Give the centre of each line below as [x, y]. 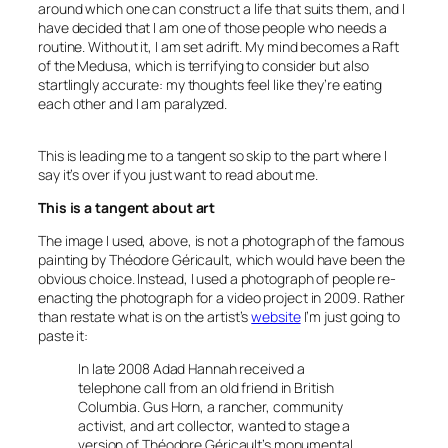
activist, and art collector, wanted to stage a [214, 426]
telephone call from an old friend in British [206, 388]
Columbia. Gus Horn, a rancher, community [210, 407]
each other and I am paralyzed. [132, 104]
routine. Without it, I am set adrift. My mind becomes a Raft [218, 47]
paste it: [63, 336]
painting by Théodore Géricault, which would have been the [222, 260]
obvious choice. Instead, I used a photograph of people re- [217, 279]
